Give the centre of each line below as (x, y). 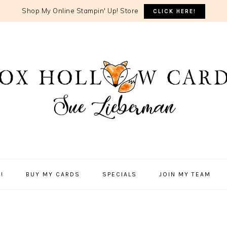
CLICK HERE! (175, 11)
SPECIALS (120, 174)
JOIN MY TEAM (185, 174)
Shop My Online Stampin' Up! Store (83, 11)
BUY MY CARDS (53, 174)
